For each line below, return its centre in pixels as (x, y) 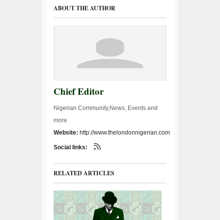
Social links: (71, 147)
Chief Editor (79, 91)
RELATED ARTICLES (84, 173)
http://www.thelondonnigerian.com (125, 133)
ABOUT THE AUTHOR (84, 8)
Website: (67, 133)
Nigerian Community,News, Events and (106, 108)
